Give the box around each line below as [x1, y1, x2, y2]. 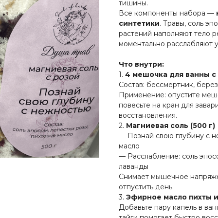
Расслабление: [127, 152, 180, 161]
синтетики [119, 19, 160, 28]
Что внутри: [119, 60, 164, 69]
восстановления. [119, 111, 177, 120]
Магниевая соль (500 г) [126, 121, 215, 130]
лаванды [119, 162, 148, 171]
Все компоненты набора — [119, 9, 216, 18]
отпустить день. [119, 182, 174, 192]
